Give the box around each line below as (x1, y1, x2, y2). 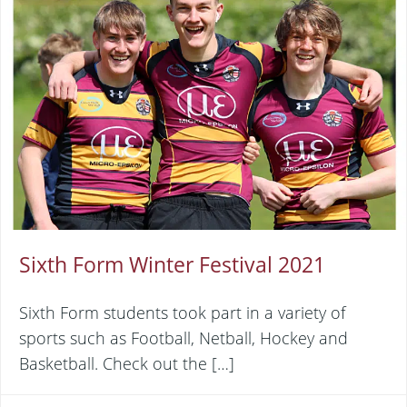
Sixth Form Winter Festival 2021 (19, 249, 325, 279)
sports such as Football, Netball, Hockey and (19, 326, 348, 349)
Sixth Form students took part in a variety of (19, 301, 345, 323)
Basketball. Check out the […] (19, 352, 234, 374)
